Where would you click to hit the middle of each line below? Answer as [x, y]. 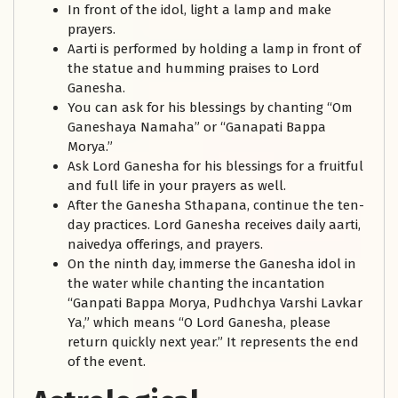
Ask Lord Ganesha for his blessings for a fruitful [215, 167]
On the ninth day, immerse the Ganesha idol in [212, 264]
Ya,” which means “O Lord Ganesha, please [199, 323]
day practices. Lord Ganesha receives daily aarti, [214, 225]
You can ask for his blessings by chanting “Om [210, 108]
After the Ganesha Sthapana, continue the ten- [216, 206]
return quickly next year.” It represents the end [213, 342]
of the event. [107, 362]
